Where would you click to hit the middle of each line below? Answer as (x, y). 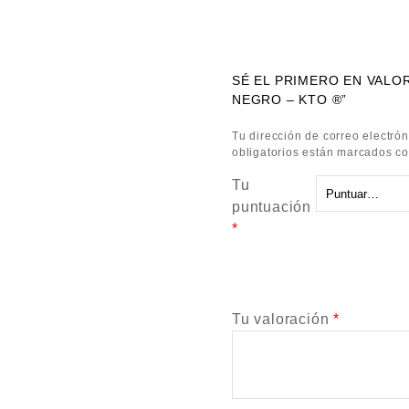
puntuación (274, 207)
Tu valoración (283, 319)
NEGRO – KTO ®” (290, 100)
